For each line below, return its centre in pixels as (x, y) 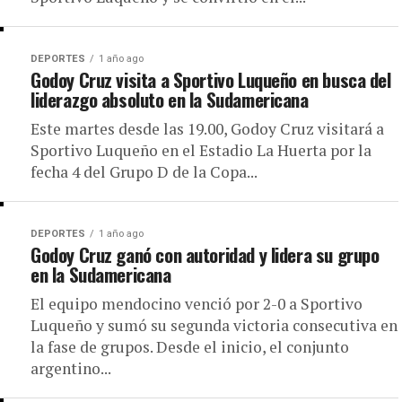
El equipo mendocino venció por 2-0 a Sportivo (197, 304)
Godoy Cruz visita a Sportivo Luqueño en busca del (211, 79)
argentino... (71, 368)
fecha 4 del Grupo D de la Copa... (144, 172)
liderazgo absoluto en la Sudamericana (170, 99)
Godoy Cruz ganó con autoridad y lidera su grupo (205, 254)
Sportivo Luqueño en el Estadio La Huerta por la (201, 150)
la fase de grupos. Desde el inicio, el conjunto (190, 347)
